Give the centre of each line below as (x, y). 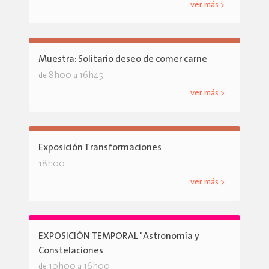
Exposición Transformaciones (100, 148)
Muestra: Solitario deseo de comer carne (123, 60)
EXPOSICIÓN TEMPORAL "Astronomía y (119, 236)
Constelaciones (71, 251)
